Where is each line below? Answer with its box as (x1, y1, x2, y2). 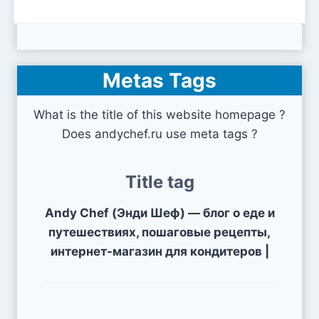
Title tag (125, 172, 194, 193)
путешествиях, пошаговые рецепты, (48, 225, 271, 240)
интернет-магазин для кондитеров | (50, 244, 269, 259)
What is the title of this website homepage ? (33, 108, 286, 122)
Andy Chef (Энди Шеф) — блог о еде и (44, 206, 275, 221)
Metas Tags (103, 68, 216, 93)
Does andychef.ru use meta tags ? (61, 127, 258, 142)
